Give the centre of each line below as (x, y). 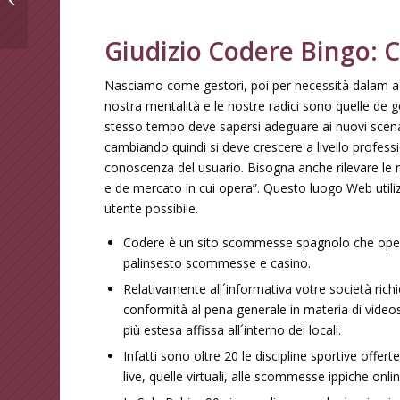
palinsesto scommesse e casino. (217, 262)
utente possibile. (152, 208)
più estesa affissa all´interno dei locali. (233, 329)
